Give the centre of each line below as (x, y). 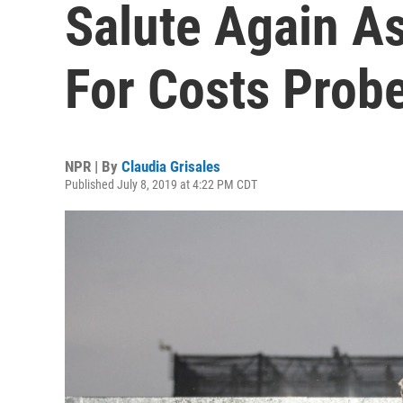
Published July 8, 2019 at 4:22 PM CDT (161, 184)
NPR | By (93, 166)
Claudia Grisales (171, 166)
